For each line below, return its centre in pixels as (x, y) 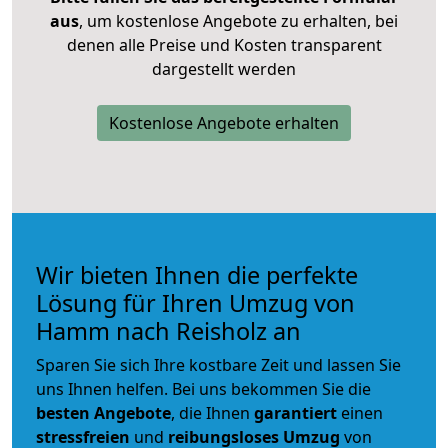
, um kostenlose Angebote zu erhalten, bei (238, 20)
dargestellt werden (224, 68)
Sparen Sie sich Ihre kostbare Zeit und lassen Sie (218, 364)
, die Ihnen (212, 412)
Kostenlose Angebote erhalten (224, 122)
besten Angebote (103, 412)
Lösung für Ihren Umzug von (195, 302)
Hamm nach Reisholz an (168, 330)
